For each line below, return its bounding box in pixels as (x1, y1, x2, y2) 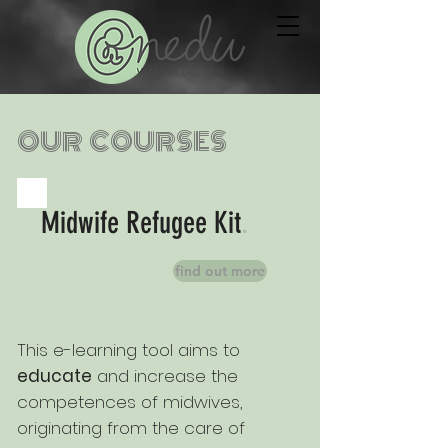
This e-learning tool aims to (17, 338, 240, 362)
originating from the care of (17, 416, 245, 440)
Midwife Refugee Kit (41, 205, 241, 241)
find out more (175, 262, 265, 280)
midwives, (163, 390, 242, 414)
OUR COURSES (17, 123, 227, 161)
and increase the (92, 364, 238, 388)
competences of (17, 390, 163, 414)
